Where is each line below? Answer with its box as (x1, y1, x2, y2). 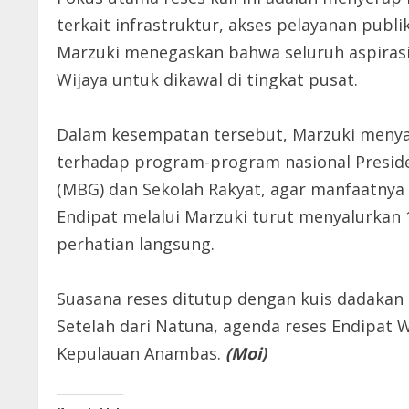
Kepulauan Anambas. (57, 341, 225, 364)
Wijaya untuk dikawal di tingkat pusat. (57, 68, 358, 90)
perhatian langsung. (57, 232, 215, 255)
